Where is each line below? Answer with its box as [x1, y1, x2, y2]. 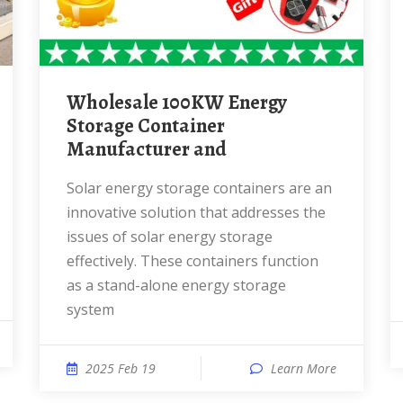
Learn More [271, 360, 336, 377]
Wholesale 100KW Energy [67, 89, 86, 116]
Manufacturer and [67, 136, 227, 163]
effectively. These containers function [67, 251, 318, 271]
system [67, 300, 114, 319]
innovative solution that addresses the [67, 202, 326, 222]
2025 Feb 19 [85, 360, 156, 377]
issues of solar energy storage [67, 227, 273, 246]
